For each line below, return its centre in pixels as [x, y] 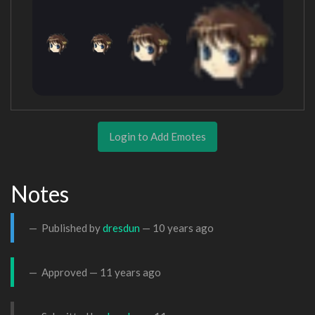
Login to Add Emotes [157, 136]
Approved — [70, 272]
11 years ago [130, 272]
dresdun [121, 227]
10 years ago [183, 227]
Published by [71, 227]
